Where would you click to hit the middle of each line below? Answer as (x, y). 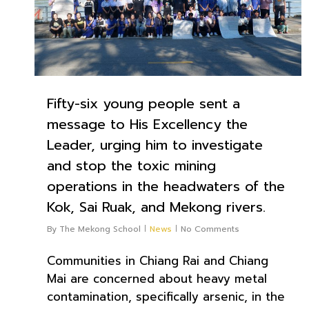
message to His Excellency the (147, 124)
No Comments (210, 229)
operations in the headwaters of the (166, 186)
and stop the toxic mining (131, 165)
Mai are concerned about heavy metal (157, 278)
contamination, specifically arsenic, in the (166, 296)
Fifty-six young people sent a (143, 103)
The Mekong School (100, 229)
